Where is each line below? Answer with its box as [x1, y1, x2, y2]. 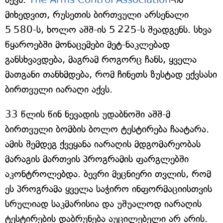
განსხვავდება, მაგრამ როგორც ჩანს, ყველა [5, 53, 197, 65]
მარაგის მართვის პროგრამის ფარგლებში [5, 153, 189, 165]
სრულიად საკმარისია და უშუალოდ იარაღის [5, 198, 202, 210]
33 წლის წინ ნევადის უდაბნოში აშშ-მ [5, 108, 170, 120]
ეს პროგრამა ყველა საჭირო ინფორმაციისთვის [5, 183, 212, 195]
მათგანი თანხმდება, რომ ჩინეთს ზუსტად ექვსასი [5, 68, 217, 80]
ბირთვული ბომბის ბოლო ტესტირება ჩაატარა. [5, 123, 209, 135]
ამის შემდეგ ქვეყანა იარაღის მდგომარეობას [5, 138, 201, 150]
